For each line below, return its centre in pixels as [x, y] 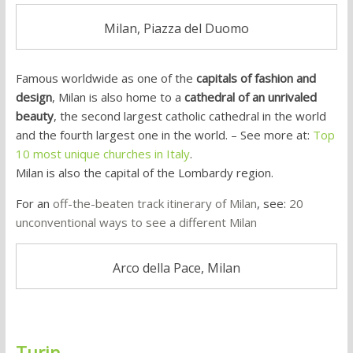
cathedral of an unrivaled [250, 97]
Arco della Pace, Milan [176, 268]
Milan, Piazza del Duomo [176, 29]
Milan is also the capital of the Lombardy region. [144, 173]
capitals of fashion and [256, 78]
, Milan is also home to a [118, 97]
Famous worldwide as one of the [106, 78]
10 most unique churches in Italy [102, 154]
